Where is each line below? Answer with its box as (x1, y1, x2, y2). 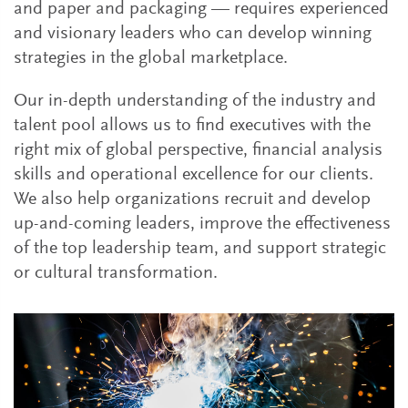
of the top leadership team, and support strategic (14, 240, 386, 258)
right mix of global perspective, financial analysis (14, 141, 382, 159)
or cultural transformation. (14, 264, 218, 282)
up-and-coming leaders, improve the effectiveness (14, 215, 391, 233)
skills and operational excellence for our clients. (14, 166, 373, 184)
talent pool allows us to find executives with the (14, 117, 371, 135)
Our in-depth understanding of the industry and (14, 92, 376, 110)
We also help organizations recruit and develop (14, 190, 371, 209)
